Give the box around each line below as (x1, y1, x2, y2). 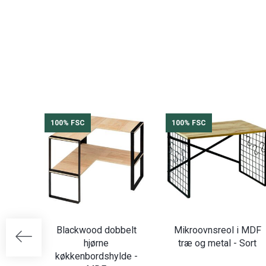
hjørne (84, 237, 109, 249)
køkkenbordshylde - (55, 250, 138, 262)
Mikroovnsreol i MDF (173, 224, 261, 236)
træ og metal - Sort (178, 237, 256, 249)
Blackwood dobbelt (56, 224, 137, 236)
